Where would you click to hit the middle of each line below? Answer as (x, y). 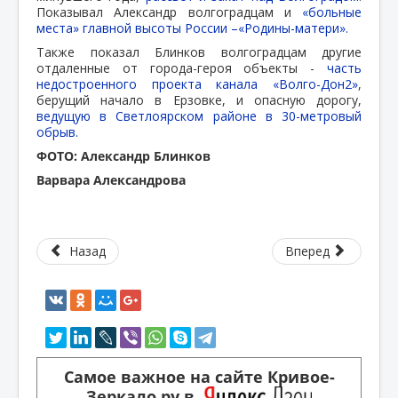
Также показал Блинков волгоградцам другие (199, 52)
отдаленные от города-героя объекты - (182, 68)
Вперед (307, 251)
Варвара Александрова (111, 179)
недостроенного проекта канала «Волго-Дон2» (197, 84)
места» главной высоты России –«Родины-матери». (192, 28)
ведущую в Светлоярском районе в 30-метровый (199, 115)
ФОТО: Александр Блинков (123, 155)
